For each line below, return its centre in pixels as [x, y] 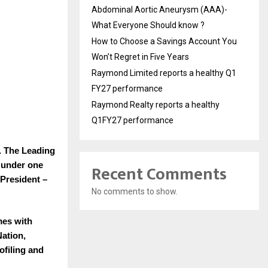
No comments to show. [135, 191]
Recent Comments [159, 174]
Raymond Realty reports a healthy [156, 104]
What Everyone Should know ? [148, 25]
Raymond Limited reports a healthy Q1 [164, 73]
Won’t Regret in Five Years [140, 57]
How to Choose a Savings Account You [164, 41]
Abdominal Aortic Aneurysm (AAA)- [159, 9]
